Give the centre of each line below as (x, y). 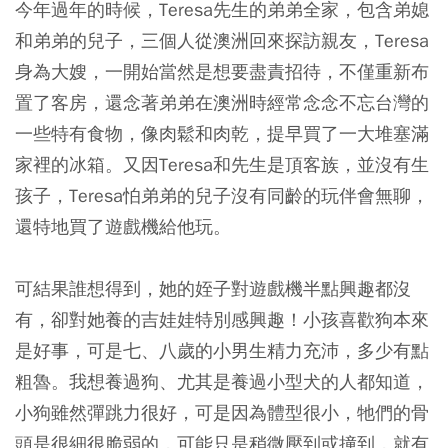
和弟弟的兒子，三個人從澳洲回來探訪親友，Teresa (222, 40)
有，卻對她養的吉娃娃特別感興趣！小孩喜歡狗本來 (222, 319)
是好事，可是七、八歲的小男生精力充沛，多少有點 (222, 350)
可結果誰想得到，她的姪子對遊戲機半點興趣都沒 (213, 288)
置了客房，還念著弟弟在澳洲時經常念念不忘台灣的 (222, 102)
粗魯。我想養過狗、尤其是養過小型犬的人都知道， (222, 381)
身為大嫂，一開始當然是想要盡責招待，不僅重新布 (222, 71)
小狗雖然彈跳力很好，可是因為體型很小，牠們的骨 (222, 412)
